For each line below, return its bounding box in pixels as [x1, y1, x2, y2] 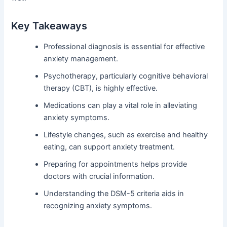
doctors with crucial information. [44, 172, 155, 181]
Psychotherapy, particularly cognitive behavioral [44, 71, 208, 81]
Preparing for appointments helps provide [44, 160, 187, 169]
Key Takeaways [11, 20, 88, 32]
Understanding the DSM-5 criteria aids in [44, 189, 184, 199]
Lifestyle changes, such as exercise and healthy [44, 130, 208, 140]
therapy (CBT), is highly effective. [44, 84, 158, 93]
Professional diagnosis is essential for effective [44, 42, 205, 52]
